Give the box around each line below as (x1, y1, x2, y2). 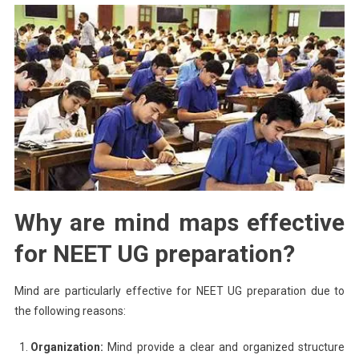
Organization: (30, 340, 103, 353)
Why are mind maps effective (14, 208, 345, 236)
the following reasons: (14, 304, 126, 317)
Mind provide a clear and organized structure (103, 340, 345, 353)
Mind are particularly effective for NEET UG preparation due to (14, 284, 345, 297)
